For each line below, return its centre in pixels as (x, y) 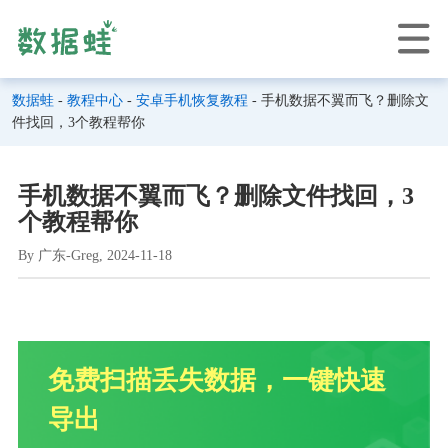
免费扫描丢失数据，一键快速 (216, 379)
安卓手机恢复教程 (192, 100)
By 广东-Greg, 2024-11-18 (94, 255)
